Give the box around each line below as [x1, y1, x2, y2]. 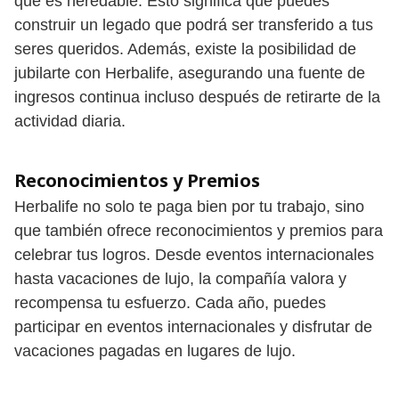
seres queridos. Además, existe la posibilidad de [14, 39, 356, 58]
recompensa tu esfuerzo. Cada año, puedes [14, 293, 326, 312]
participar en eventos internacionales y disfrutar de [14, 317, 372, 336]
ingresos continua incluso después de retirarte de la [14, 87, 380, 106]
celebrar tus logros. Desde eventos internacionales [14, 245, 374, 264]
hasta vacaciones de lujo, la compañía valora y [14, 269, 346, 288]
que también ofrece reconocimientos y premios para [14, 221, 383, 240]
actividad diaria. [14, 111, 126, 130]
